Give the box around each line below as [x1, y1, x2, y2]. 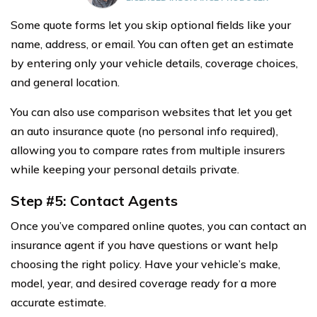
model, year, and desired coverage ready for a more [11, 276, 277, 291]
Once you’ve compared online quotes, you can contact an [11, 219, 306, 234]
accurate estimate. [11, 295, 106, 310]
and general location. [11, 75, 120, 90]
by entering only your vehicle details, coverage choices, [11, 56, 298, 71]
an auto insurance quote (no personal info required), [11, 124, 278, 139]
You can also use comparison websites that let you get [11, 105, 292, 120]
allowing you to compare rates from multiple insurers [11, 143, 285, 158]
